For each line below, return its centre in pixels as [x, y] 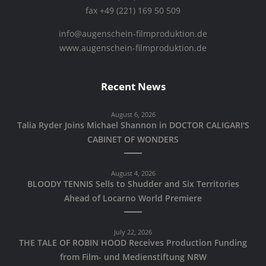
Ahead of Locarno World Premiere [133, 198]
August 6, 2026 [133, 114]
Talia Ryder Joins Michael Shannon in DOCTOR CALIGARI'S [133, 125]
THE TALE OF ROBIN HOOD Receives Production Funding [133, 243]
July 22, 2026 [133, 232]
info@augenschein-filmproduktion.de [133, 34]
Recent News [133, 86]
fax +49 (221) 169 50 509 [133, 11]
